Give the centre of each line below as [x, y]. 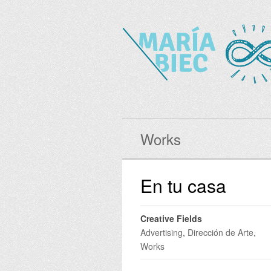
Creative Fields [171, 218]
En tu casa [183, 185]
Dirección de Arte [220, 232]
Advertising [162, 232]
